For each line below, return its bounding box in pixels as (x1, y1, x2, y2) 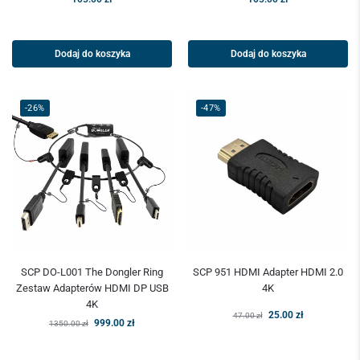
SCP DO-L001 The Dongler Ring (21, 266, 163, 279)
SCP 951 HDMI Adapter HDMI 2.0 (193, 266, 343, 279)
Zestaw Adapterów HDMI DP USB (15, 282, 169, 295)
